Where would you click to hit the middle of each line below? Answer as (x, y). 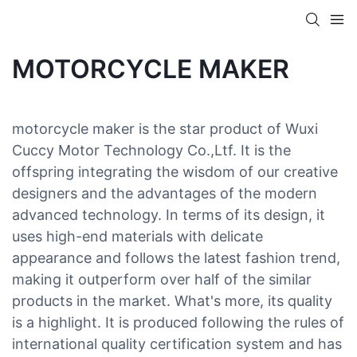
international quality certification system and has (177, 343)
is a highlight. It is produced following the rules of (178, 322)
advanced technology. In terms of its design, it (169, 214)
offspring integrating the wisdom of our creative (175, 171)
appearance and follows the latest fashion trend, (176, 257)
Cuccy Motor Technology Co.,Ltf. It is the (151, 150)
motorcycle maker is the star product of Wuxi (165, 128)
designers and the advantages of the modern (165, 193)
